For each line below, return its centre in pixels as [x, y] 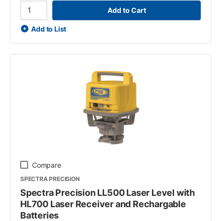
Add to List [49, 29]
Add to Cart [127, 10]
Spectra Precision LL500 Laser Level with [108, 192]
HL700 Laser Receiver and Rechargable [103, 204]
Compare [47, 165]
